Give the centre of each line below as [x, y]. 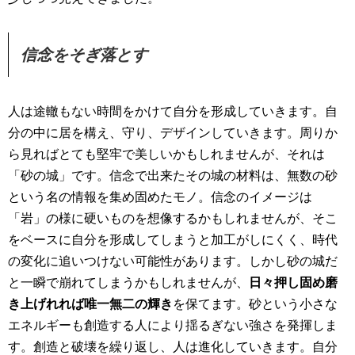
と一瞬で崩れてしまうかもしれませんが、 [128, 282]
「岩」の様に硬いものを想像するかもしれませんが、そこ [173, 218]
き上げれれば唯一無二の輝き [90, 304]
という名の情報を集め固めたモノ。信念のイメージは [160, 197]
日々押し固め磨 [293, 282]
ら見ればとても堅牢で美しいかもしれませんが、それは [166, 154]
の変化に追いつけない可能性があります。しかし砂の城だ [173, 261]
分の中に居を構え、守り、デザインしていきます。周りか [173, 133]
